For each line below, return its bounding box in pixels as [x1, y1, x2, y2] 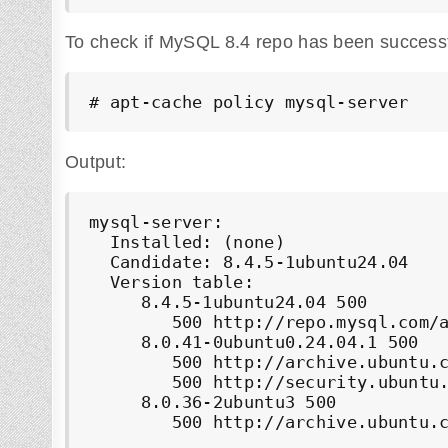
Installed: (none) [89, 231, 285, 252]
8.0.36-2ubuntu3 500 [89, 391, 337, 412]
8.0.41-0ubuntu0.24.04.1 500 [89, 331, 419, 352]
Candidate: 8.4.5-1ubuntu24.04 [89, 251, 409, 272]
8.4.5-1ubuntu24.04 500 [89, 291, 368, 312]
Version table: [89, 271, 254, 292]
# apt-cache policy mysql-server [89, 92, 409, 113]
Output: [65, 151, 127, 172]
